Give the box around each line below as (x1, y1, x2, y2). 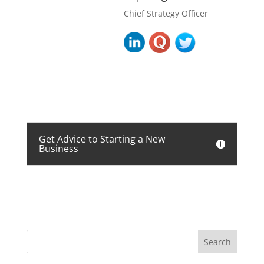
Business (38, 141, 78, 155)
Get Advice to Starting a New (38, 132, 165, 146)
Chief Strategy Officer (123, 7, 208, 19)
